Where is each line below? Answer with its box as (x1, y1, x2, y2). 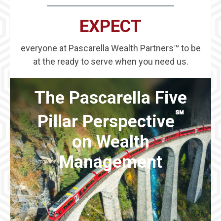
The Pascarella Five (34, 87, 187, 108)
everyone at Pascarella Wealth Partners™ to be (20, 42, 201, 53)
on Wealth (72, 132, 149, 152)
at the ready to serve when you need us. (33, 56, 188, 67)
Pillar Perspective (37, 111, 175, 132)
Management (59, 152, 162, 173)
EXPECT (79, 16, 142, 37)
